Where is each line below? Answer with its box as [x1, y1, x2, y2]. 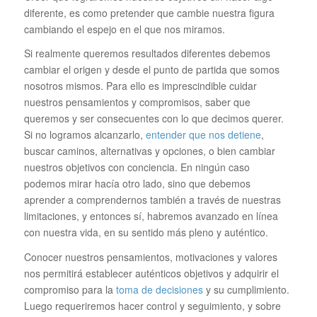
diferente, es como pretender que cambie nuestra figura [23, 5, 275, 20]
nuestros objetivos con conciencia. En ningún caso [23, 160, 250, 175]
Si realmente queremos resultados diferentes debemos [23, 46, 270, 61]
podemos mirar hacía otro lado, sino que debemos [23, 176, 250, 191]
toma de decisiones [115, 282, 203, 297]
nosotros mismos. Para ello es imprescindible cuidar [23, 79, 257, 93]
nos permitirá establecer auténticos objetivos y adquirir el [23, 266, 279, 281]
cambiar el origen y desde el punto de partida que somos [23, 62, 279, 77]
